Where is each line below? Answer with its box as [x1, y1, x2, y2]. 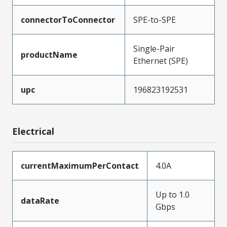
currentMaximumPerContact [21, 160, 139, 171]
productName [21, 49, 78, 60]
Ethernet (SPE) [133, 55, 188, 66]
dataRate [21, 195, 59, 206]
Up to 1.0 [156, 188, 190, 200]
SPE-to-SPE [133, 14, 176, 25]
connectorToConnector [21, 14, 115, 25]
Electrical [12, 125, 54, 137]
